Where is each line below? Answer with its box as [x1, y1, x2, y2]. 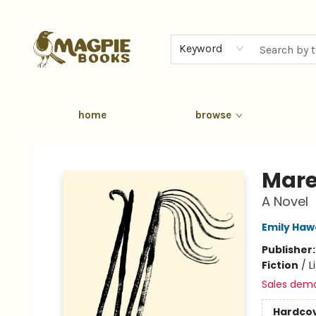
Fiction [261, 258, 298, 272]
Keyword [179, 42, 224, 55]
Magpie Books [11, 138, 78, 152]
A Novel [261, 193, 308, 210]
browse [195, 109, 231, 121]
